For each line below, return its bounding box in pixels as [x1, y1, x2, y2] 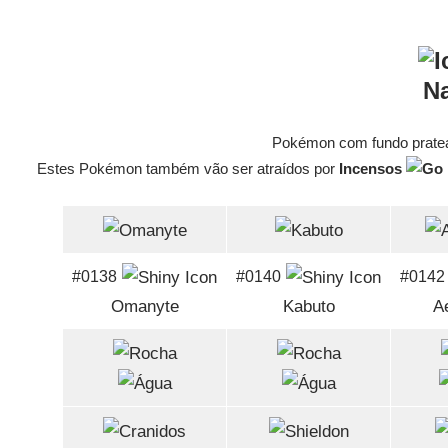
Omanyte [110, 297, 179, 317]
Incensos [339, 160, 407, 178]
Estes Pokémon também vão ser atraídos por [37, 160, 340, 178]
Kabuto [282, 297, 335, 317]
